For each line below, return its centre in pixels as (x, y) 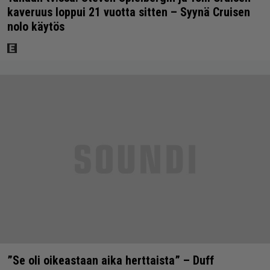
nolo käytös (36, 27)
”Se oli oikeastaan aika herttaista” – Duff (111, 261)
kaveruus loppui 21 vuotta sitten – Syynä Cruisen (129, 12)
